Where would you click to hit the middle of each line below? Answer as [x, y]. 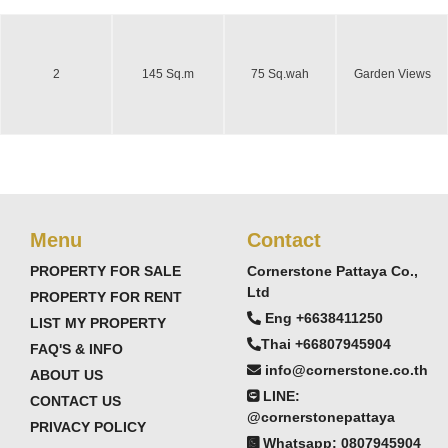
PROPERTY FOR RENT [106, 296]
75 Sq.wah [280, 73]
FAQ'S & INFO [76, 348]
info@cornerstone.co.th [346, 369]
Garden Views [392, 73]
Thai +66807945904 [325, 343]
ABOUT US [66, 374]
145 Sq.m [168, 73]
